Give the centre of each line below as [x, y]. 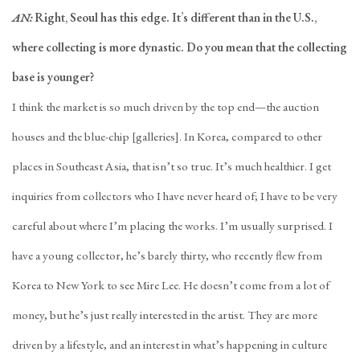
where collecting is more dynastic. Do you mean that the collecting [180, 47]
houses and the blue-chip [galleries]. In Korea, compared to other [167, 137]
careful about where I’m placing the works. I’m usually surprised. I [172, 226]
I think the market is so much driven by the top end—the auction [166, 107]
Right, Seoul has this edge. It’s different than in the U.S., [176, 18]
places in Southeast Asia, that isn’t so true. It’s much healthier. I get [172, 166]
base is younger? [53, 77]
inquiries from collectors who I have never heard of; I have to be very [175, 196]
